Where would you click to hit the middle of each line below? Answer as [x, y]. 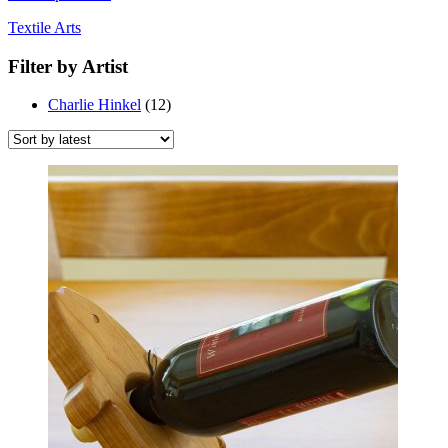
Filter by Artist [68, 66]
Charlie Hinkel [94, 105]
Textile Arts [44, 27]
